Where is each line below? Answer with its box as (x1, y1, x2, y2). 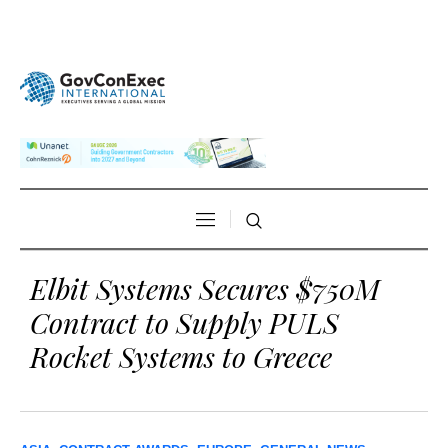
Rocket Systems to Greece (30, 337, 332, 376)
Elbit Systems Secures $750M (30, 269, 380, 308)
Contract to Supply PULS (30, 303, 339, 342)
